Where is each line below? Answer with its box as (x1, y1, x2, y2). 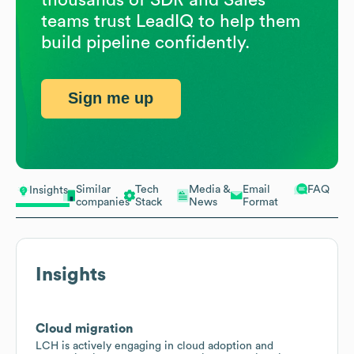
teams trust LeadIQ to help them (41, 12, 300, 30)
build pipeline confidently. (41, 33, 250, 51)
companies (76, 196, 130, 208)
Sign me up (68, 89, 154, 107)
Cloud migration (36, 322, 134, 335)
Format (243, 196, 278, 208)
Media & (189, 183, 231, 195)
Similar (76, 183, 111, 195)
